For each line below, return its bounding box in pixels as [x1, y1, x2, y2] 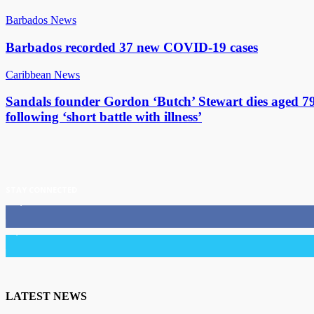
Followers [37, 226, 76, 237]
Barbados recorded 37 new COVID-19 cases [6, 40, 258, 55]
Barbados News [6, 14, 76, 27]
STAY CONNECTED [6, 184, 77, 196]
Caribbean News [6, 68, 80, 81]
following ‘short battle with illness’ [6, 109, 202, 125]
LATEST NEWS [6, 289, 87, 302]
